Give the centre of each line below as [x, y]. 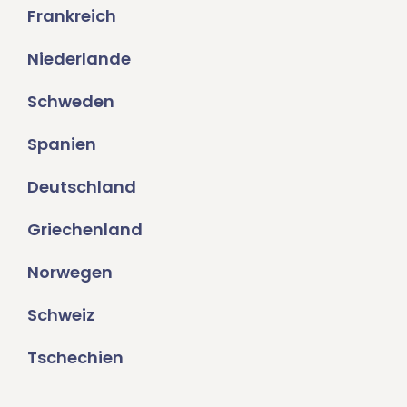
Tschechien [75, 358]
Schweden [71, 102]
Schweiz [61, 315]
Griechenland [85, 230]
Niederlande [79, 59]
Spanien [62, 144]
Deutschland [82, 187]
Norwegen [70, 273]
